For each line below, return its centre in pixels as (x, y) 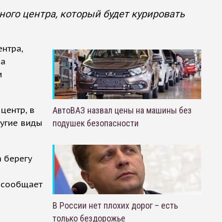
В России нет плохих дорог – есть (115, 205)
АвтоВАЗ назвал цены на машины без (122, 110)
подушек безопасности (95, 123)
